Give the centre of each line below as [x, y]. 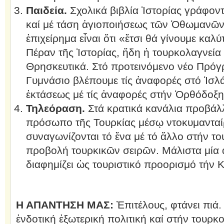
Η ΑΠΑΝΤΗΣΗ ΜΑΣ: [64, 205]
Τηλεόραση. [55, 108]
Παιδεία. [46, 10]
